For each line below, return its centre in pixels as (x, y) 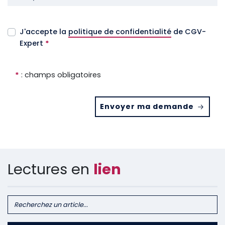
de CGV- (189, 32)
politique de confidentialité (120, 32)
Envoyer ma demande (148, 106)
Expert (32, 43)
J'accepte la (44, 32)
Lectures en (50, 169)
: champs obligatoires (60, 75)
